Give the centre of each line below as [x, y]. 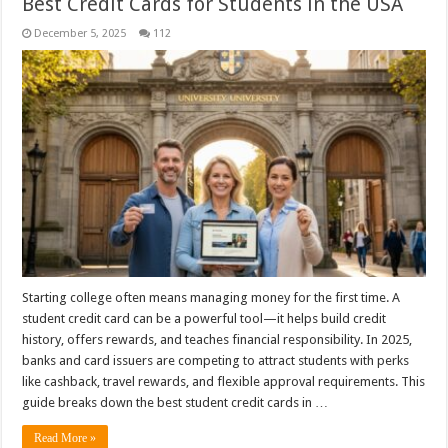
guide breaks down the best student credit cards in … [175, 403]
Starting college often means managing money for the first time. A [211, 298]
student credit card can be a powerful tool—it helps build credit [204, 319]
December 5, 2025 [80, 33]
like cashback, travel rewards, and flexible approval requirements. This [224, 382]
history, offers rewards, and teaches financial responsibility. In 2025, [217, 340]
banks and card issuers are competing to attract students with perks [216, 361]
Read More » [65, 438]
